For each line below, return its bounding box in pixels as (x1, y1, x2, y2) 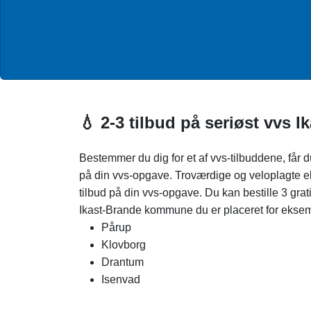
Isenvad (101, 274, 140, 285)
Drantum (101, 256, 144, 268)
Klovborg (101, 239, 146, 251)
